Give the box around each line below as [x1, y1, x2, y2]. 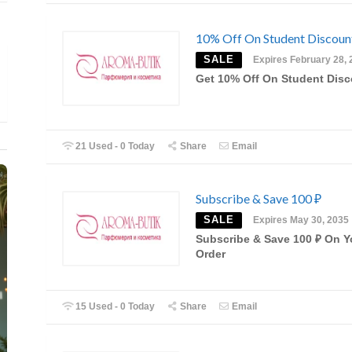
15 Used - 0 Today [73, 301, 156, 313]
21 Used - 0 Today [73, 140, 156, 152]
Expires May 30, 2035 [253, 214, 349, 225]
